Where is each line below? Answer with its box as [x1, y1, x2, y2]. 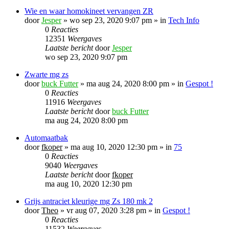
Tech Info [168, 15, 199, 25]
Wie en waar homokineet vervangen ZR [25, 6, 153, 15]
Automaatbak [25, 133, 68, 142]
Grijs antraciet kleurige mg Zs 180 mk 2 [25, 196, 153, 205]
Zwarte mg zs [25, 70, 68, 79]
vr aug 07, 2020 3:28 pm [66, 205, 146, 215]
